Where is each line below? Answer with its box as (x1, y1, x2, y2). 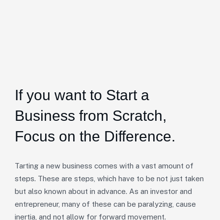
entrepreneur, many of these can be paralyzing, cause (15, 200, 196, 208)
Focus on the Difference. (15, 128, 175, 144)
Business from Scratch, (15, 108, 166, 124)
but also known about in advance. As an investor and (15, 187, 192, 195)
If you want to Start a (15, 87, 149, 103)
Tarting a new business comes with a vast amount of (15, 162, 193, 170)
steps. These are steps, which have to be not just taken (15, 174, 204, 183)
